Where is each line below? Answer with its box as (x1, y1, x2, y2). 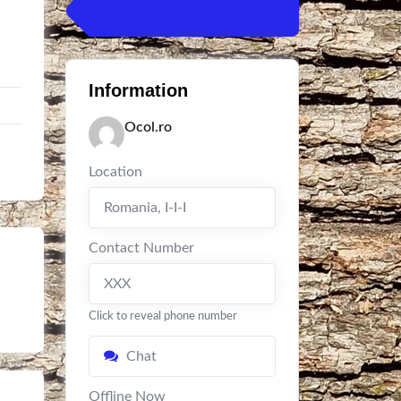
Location (89, 165, 142, 179)
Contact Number (89, 241, 194, 255)
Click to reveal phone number (89, 311, 237, 321)
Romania (104, 200, 158, 215)
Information (89, 81, 188, 100)
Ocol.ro (124, 120, 172, 134)
